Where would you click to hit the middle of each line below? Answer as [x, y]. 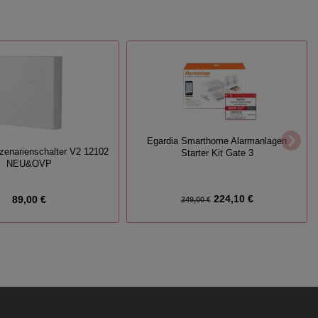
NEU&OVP [29, 164]
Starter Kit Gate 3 [217, 154]
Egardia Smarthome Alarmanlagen [217, 142]
